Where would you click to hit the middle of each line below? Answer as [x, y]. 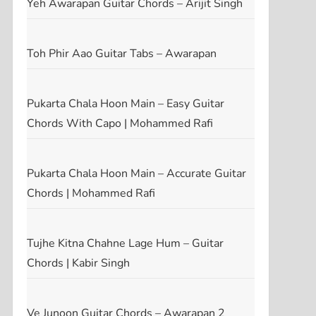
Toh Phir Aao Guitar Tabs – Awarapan [121, 53]
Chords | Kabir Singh [78, 263]
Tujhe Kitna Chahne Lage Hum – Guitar [125, 243]
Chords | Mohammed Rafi [91, 193]
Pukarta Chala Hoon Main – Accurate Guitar [136, 173]
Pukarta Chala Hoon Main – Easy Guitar [125, 103]
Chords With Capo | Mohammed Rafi [120, 123]
